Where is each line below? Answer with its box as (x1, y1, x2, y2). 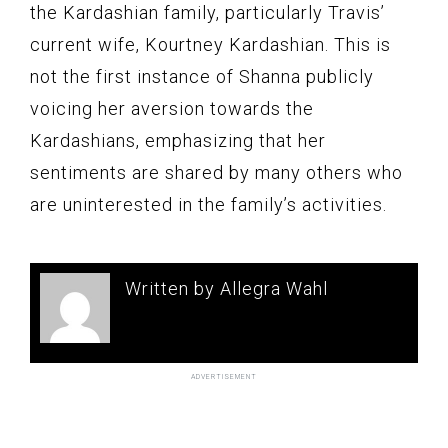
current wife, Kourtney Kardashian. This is (30, 34, 391, 56)
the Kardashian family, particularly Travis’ (30, 2, 385, 24)
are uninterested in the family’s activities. (30, 194, 387, 216)
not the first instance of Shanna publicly (30, 66, 374, 88)
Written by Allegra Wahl (125, 277, 328, 299)
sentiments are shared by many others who (30, 162, 403, 184)
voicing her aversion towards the (30, 98, 314, 120)
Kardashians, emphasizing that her (30, 130, 326, 152)
